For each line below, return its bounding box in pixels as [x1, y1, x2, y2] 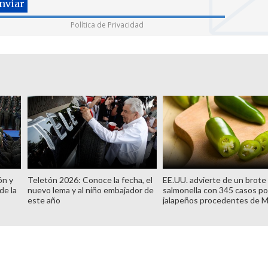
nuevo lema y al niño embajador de [27, 184, 154, 195]
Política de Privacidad [71, 20, 144, 30]
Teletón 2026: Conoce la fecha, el [27, 174, 153, 185]
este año [27, 194, 60, 205]
